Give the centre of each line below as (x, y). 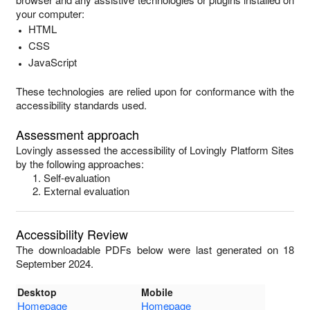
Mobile (157, 292)
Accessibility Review (72, 234)
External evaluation (86, 191)
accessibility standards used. (81, 105)
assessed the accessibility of (122, 150)
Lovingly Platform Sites (242, 150)
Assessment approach (77, 134)
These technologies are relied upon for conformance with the (155, 91)
